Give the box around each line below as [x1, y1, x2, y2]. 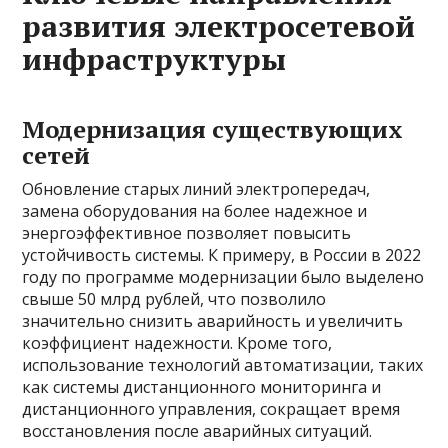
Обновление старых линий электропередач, [22, 178, 371, 201]
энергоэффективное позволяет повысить [22, 222, 352, 245]
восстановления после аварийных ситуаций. [22, 420, 373, 443]
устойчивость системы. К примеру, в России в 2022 [22, 244, 422, 267]
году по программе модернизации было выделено [22, 266, 425, 289]
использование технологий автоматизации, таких [22, 354, 424, 377]
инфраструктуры [22, 39, 287, 80]
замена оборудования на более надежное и [22, 200, 368, 223]
